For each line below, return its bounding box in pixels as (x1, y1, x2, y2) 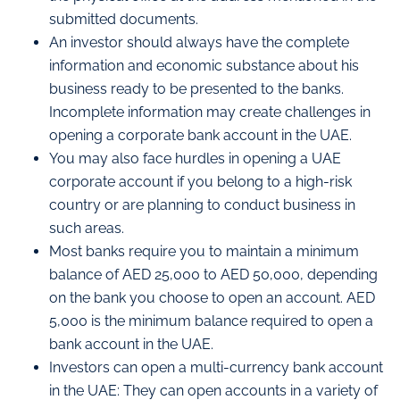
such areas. (49, 219, 124, 237)
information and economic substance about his (49, 56, 359, 74)
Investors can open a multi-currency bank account (49, 358, 383, 376)
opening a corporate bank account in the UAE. (49, 126, 352, 144)
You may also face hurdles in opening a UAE (49, 149, 341, 167)
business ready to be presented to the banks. (49, 79, 344, 97)
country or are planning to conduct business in (49, 196, 355, 213)
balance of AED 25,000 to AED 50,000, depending (49, 265, 378, 283)
